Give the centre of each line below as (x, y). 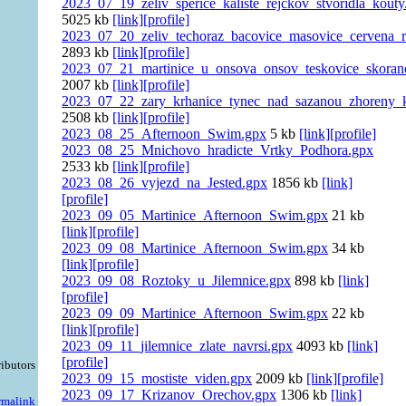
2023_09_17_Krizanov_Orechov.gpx (169, 395)
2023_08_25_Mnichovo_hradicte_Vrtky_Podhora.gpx (218, 150)
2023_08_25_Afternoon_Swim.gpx (164, 134)
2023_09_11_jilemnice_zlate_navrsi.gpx (178, 346)
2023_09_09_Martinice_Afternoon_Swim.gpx (195, 314)
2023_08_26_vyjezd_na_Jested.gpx (165, 183)
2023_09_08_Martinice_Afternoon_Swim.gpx (195, 248)
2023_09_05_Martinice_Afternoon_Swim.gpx (195, 216)
